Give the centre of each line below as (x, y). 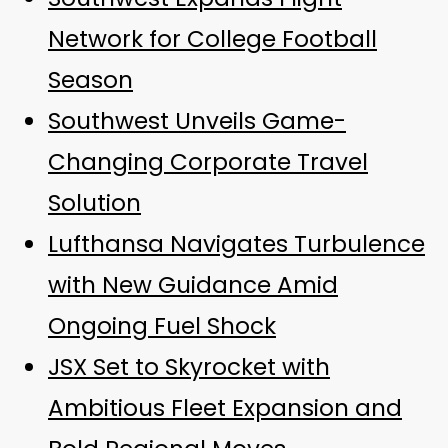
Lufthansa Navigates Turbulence (236, 243)
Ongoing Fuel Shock (162, 325)
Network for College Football (212, 38)
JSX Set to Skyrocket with (189, 366)
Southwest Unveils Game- (197, 120)
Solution (94, 202)
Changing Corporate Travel (208, 161)
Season (90, 79)
